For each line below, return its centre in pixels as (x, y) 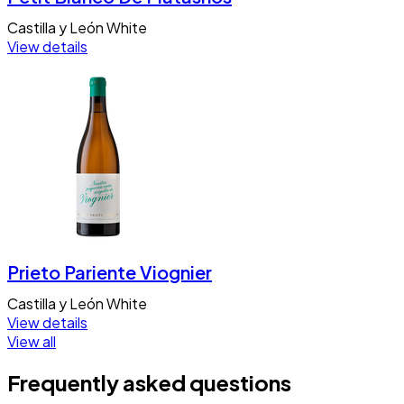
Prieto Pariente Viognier (110, 272)
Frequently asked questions (149, 383)
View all (32, 342)
